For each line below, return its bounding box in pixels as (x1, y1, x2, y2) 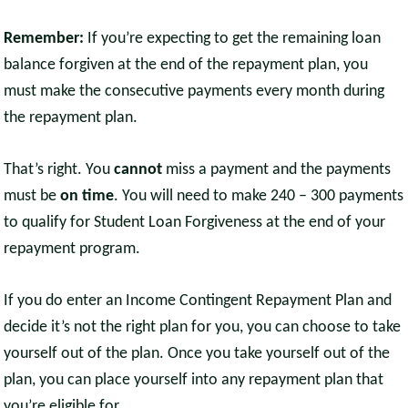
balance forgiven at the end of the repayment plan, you (4, 56, 369, 75)
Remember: (4, 30, 88, 48)
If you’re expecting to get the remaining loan (87, 30, 382, 48)
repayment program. (4, 240, 141, 259)
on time (60, 188, 115, 206)
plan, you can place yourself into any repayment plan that (4, 372, 384, 390)
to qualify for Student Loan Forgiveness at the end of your (4, 214, 386, 232)
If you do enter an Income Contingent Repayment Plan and (4, 292, 393, 311)
